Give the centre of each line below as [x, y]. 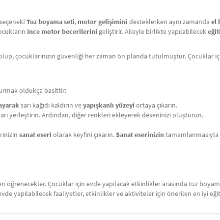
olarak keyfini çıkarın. [84, 135]
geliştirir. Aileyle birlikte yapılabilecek [152, 31]
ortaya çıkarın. [156, 105]
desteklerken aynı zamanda [169, 22]
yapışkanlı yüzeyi [109, 105]
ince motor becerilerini [62, 31]
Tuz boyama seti [51, 22]
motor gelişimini [103, 22]
